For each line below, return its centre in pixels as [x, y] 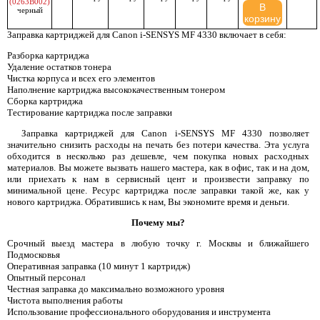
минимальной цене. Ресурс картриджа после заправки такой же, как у [158, 190]
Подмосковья [34, 255]
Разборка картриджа [48, 55]
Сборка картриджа [45, 101]
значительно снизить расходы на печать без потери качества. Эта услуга [158, 145]
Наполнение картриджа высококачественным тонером [116, 90]
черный [30, 10]
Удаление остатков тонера [59, 67]
